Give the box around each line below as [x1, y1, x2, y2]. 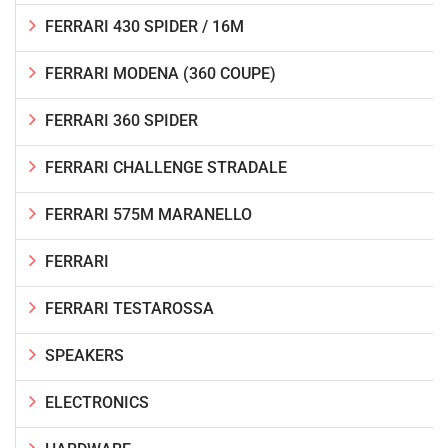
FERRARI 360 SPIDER [45, 110, 198, 130]
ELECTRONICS [45, 392, 149, 412]
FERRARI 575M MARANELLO [45, 204, 252, 224]
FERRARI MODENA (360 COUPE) [45, 63, 276, 83]
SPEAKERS [45, 345, 124, 365]
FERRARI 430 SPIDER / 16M [45, 16, 244, 36]
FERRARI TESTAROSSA [45, 298, 214, 318]
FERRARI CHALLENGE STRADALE [45, 157, 287, 177]
